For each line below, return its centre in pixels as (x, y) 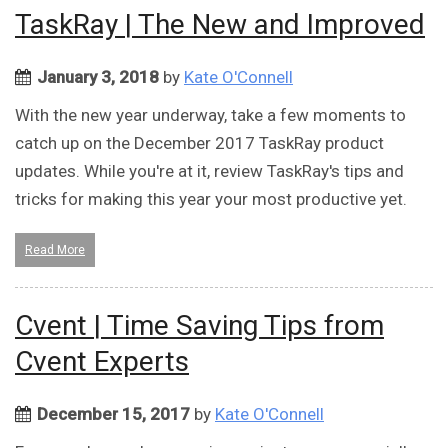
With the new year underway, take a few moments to (210, 115)
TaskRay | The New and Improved (220, 25)
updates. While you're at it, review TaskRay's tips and (209, 171)
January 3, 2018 (98, 77)
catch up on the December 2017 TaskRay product (199, 143)
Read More (55, 250)
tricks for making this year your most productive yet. (211, 199)
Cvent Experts (102, 362)
